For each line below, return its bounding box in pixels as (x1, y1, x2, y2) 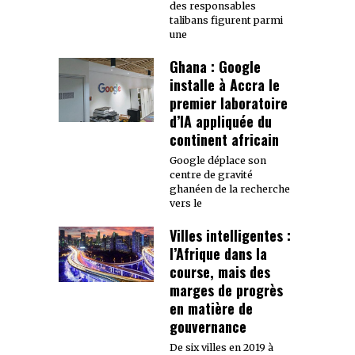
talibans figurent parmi (170, 13, 283, 26)
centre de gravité (170, 168, 253, 181)
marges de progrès (170, 279, 283, 300)
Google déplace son (170, 154, 266, 166)
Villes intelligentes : (170, 224, 291, 246)
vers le (170, 197, 202, 209)
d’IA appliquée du (170, 110, 272, 132)
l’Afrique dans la (170, 242, 267, 264)
